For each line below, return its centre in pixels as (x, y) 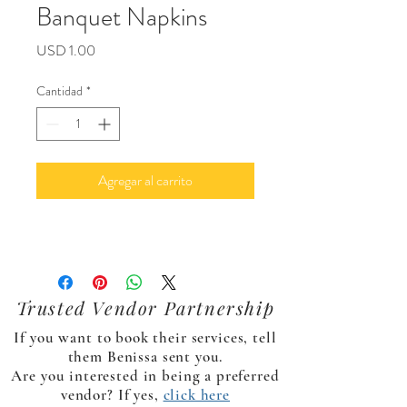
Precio (113, 50)
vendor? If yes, (112, 395)
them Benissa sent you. (145, 357)
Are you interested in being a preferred (145, 376)
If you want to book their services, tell (145, 338)
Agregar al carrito (145, 181)
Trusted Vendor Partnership (145, 308)
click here (197, 395)
